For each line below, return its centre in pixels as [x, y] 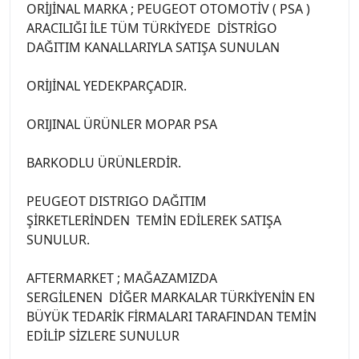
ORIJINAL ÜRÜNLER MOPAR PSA [122, 124]
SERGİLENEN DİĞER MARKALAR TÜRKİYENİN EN [171, 297]
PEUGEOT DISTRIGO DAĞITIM [117, 201]
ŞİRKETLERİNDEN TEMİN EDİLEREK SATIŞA [154, 220]
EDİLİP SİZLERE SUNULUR [105, 335]
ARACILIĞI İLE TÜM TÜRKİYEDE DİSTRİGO [152, 28]
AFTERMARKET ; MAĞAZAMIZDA [122, 278]
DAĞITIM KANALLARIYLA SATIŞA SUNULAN [155, 47]
